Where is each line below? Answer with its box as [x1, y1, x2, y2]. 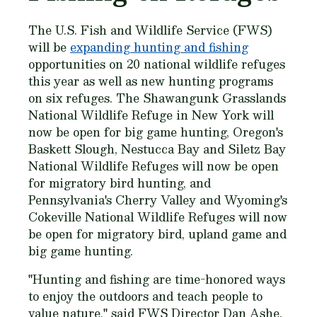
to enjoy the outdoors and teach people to [28, 287, 263, 306]
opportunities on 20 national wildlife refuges [28, 54, 285, 74]
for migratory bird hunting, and [28, 173, 211, 192]
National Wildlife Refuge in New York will [28, 105, 274, 125]
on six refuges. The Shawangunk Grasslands [28, 88, 286, 108]
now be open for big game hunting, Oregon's [28, 122, 283, 142]
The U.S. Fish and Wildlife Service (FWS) [28, 21, 272, 40]
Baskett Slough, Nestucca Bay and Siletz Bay [28, 139, 286, 158]
